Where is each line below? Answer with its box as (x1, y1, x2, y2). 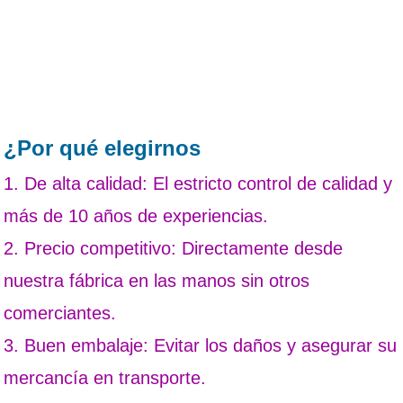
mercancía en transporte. (4, 368, 207, 388)
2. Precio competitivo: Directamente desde (4, 238, 344, 258)
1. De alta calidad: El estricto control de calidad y (4, 174, 393, 193)
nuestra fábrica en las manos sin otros (4, 271, 310, 291)
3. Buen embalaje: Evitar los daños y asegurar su (4, 336, 398, 355)
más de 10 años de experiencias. (4, 206, 269, 226)
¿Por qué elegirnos (4, 136, 201, 160)
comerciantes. (4, 303, 117, 323)
